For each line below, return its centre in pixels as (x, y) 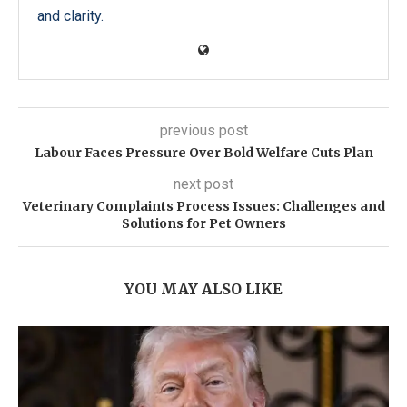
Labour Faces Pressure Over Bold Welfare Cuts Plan (203, 153)
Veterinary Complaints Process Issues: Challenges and (203, 207)
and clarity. (70, 16)
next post (203, 184)
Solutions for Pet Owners (203, 224)
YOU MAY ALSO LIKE (203, 289)
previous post (203, 131)
